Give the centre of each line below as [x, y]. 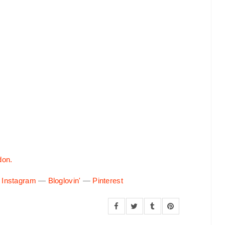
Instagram [19, 181]
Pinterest [108, 181]
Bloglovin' [64, 181]
